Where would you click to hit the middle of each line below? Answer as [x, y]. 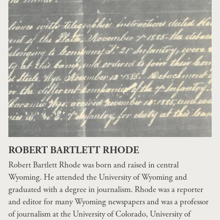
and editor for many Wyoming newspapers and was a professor [109, 202]
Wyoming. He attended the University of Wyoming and [98, 177]
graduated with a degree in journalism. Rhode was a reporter [106, 190]
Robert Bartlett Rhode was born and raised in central [94, 165]
